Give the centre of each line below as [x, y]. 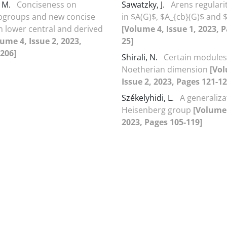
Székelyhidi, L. [149, 98]
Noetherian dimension [166, 69]
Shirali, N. [141, 57]
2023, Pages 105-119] [162, 122]
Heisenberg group [157, 110]
